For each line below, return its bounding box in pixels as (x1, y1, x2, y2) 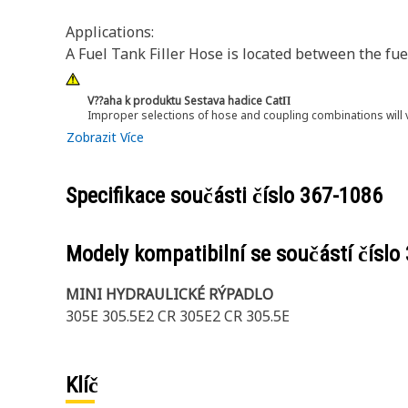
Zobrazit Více (66, 128, 144, 146)
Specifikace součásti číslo (66, 183, 300, 209)
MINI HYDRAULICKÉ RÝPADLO (66, 284, 273, 304)
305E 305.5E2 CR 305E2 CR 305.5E (66, 306, 290, 326)
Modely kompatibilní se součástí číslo (66, 241, 405, 267)
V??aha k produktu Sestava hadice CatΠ (87, 93, 291, 108)
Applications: (66, 22, 154, 42)
